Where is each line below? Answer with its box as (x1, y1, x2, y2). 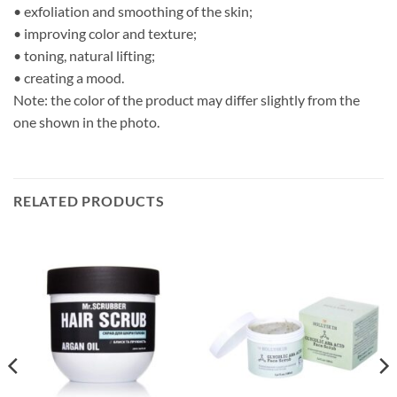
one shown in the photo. (13, 113, 160, 131)
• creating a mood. (13, 69, 124, 87)
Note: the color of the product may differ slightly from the (13, 91, 360, 109)
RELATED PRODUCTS (13, 191, 165, 209)
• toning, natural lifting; (13, 47, 155, 65)
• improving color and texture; (13, 25, 197, 43)
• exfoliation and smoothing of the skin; (13, 3, 253, 20)
